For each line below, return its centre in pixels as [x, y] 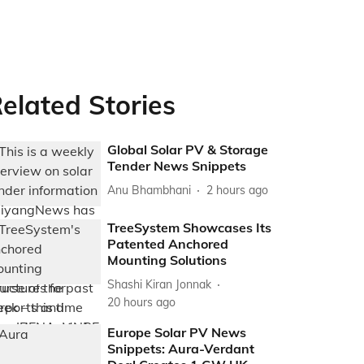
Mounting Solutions [167, 260]
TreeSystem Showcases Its [190, 228]
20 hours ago [142, 303]
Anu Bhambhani [149, 190]
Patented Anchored [168, 244]
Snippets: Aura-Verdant [181, 349]
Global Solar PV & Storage [188, 149]
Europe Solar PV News [177, 333]
